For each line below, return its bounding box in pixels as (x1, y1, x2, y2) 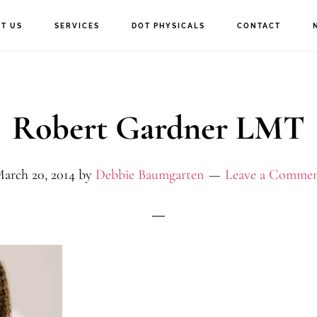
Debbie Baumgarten (95, 166, 204, 183)
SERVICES (54, 22, 100, 30)
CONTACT (236, 22, 281, 30)
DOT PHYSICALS (131, 22, 205, 30)
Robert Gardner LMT (12, 108, 305, 149)
